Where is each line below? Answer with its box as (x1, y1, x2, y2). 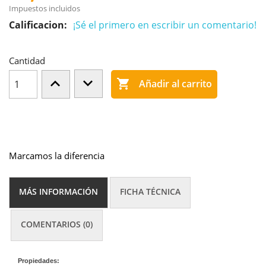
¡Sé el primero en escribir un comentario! (73, 18, 256, 31)
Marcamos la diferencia (9, 149, 104, 161)
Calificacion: (9, 18, 67, 31)
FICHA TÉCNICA (120, 185, 181, 197)
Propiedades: (18, 256, 59, 264)
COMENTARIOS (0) (21, 218, 93, 230)
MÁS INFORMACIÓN (19, 185, 98, 197)
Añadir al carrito (137, 77, 213, 91)
